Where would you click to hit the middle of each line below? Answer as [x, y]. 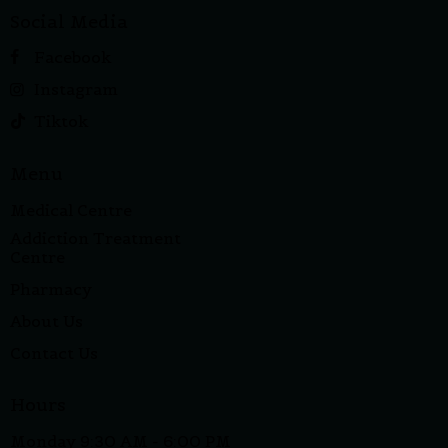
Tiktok [61, 121]
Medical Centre [71, 209]
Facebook [72, 57]
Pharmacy [51, 288]
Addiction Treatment [95, 237]
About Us [46, 320]
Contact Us [54, 352]
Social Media [69, 21]
